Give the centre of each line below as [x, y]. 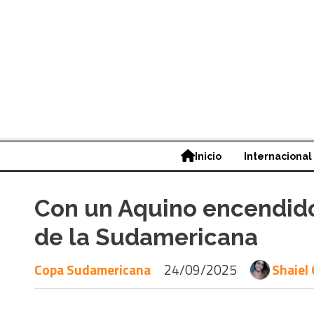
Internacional [278, 156]
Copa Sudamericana [93, 269]
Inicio [208, 156]
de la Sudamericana [146, 237]
